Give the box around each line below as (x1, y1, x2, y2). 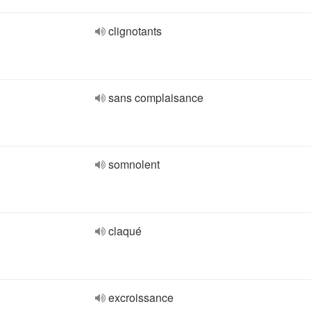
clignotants (108, 23, 162, 39)
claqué (108, 223, 142, 239)
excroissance (108, 289, 174, 305)
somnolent (108, 156, 160, 172)
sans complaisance (108, 90, 203, 106)
